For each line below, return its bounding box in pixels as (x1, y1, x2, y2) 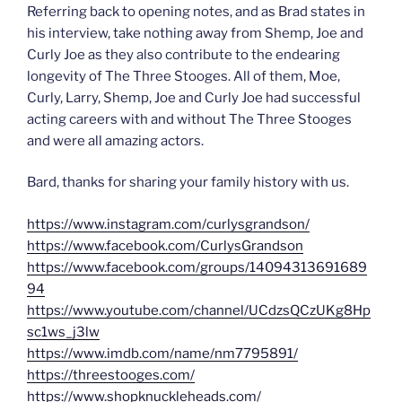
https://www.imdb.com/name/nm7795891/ (27, 345, 298, 362)
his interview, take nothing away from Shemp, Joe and (27, 24, 363, 41)
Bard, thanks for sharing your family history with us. (27, 174, 349, 191)
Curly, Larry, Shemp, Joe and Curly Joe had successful (27, 89, 361, 106)
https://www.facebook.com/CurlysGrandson (27, 237, 303, 254)
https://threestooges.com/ (27, 366, 195, 383)
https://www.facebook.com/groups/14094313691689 (27, 258, 367, 275)
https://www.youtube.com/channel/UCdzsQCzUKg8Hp (27, 301, 371, 319)
